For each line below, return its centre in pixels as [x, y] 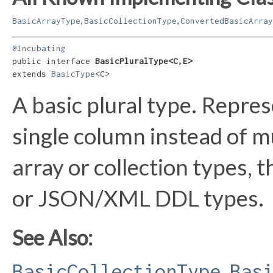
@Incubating [39, 48]
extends [32, 74]
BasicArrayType [46, 20]
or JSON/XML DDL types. [138, 198]
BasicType [73, 74]
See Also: [52, 238]
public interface [54, 61]
